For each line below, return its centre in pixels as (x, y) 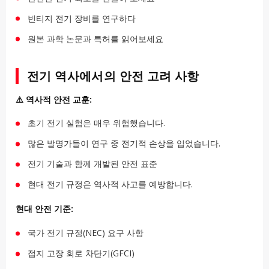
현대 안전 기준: (44, 209)
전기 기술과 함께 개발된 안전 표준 (92, 164)
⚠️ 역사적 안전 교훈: (54, 99)
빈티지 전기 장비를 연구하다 (82, 18)
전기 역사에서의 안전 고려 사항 (113, 76)
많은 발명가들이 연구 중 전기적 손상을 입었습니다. (124, 144)
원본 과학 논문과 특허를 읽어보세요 (95, 38)
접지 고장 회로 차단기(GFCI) (81, 253)
